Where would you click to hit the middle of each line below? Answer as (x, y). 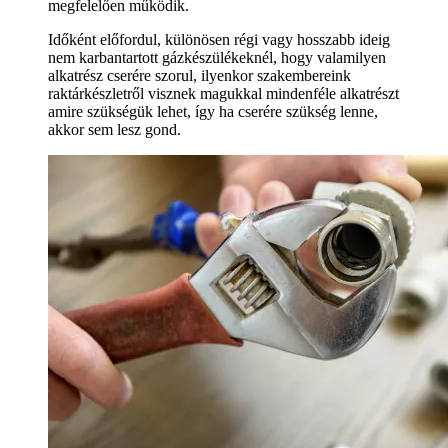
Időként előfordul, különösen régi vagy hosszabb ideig (219, 39)
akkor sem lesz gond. (114, 129)
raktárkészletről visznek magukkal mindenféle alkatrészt (223, 93)
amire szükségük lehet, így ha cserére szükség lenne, (213, 111)
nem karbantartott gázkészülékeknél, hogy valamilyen (217, 57)
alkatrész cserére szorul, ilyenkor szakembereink (199, 75)
